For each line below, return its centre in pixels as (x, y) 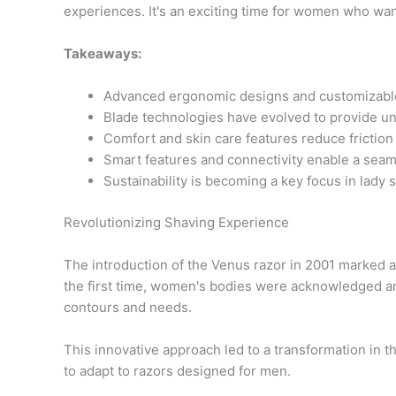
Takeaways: (103, 53)
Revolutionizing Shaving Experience (176, 222)
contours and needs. (128, 307)
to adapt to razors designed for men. (177, 370)
